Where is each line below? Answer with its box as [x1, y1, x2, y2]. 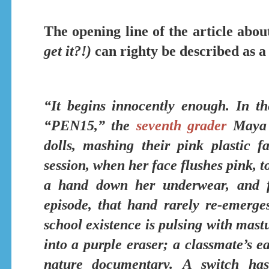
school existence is [43, 217, 159, 233]
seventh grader [136, 118, 227, 134]
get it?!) [43, 43, 91, 59]
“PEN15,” [43, 118, 105, 134]
